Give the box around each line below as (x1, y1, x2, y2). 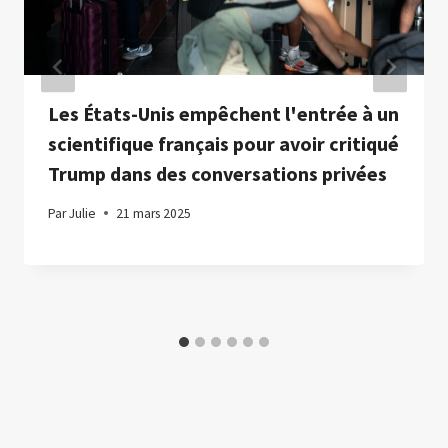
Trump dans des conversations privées (48, 161, 387, 187)
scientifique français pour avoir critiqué (48, 131, 399, 157)
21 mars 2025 (116, 204, 192, 222)
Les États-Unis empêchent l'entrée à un (48, 101, 399, 127)
